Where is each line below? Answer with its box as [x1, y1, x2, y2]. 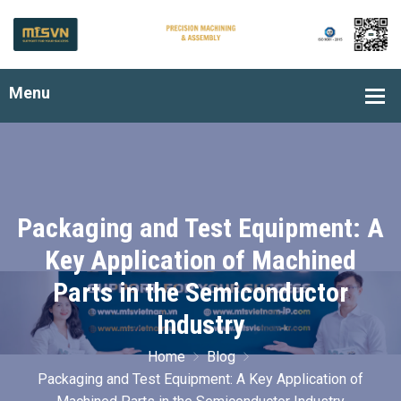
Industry [157, 309, 244, 340]
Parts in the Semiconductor [53, 277, 348, 308]
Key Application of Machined [45, 244, 356, 276]
